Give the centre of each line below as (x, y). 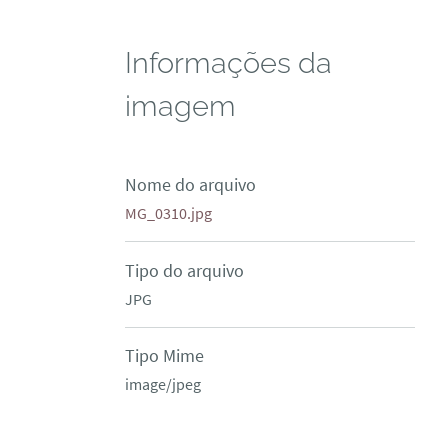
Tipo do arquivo (185, 270)
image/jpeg (163, 384)
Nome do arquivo (191, 184)
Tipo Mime (165, 356)
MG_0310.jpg (169, 212)
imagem (181, 105)
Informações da (229, 62)
